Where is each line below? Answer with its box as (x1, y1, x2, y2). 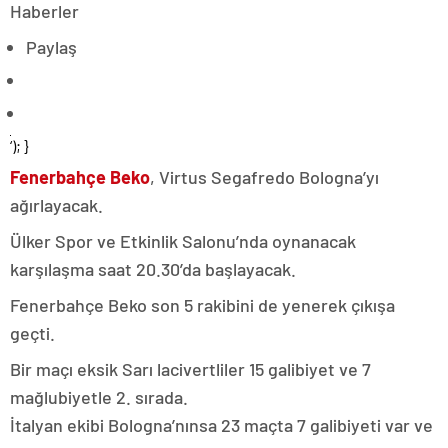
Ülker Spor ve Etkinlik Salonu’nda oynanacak (10, 230, 356, 252)
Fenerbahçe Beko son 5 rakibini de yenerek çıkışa (10, 294, 395, 316)
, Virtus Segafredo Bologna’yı (150, 166, 379, 188)
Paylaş (26, 36, 77, 58)
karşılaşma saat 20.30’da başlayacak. (10, 258, 296, 280)
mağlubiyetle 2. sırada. (10, 386, 188, 408)
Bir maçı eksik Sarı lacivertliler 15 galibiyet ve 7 (10, 358, 371, 380)
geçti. (10, 322, 55, 344)
